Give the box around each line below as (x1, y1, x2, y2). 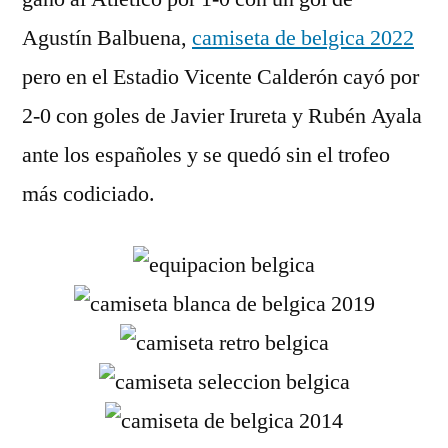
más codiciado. (22, 180, 155, 208)
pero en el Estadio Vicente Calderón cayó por (22, 63, 419, 91)
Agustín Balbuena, (22, 24, 192, 52)
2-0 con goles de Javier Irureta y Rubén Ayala (22, 102, 422, 130)
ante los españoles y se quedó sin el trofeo (22, 141, 390, 169)
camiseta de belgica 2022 (192, 24, 414, 52)
